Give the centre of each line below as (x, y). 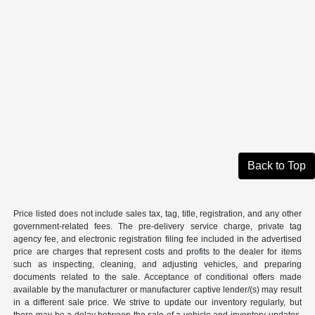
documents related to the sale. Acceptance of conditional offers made (157, 277)
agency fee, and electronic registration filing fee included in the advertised (157, 239)
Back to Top (277, 166)
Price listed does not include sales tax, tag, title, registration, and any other (157, 214)
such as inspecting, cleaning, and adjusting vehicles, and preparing (157, 265)
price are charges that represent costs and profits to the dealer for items (157, 252)
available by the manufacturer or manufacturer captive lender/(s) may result (157, 290)
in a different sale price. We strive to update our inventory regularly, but (157, 303)
